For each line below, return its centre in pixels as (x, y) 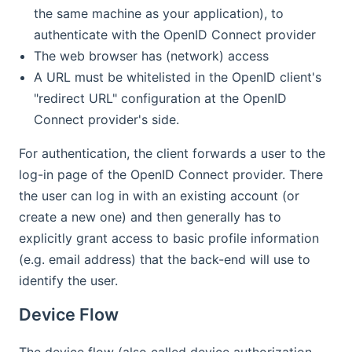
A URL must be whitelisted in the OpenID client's (178, 77)
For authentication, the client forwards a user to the (172, 154)
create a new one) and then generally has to (150, 217)
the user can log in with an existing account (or (159, 196)
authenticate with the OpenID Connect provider (175, 35)
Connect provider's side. (107, 120)
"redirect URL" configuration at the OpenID (161, 99)
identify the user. (68, 281)
